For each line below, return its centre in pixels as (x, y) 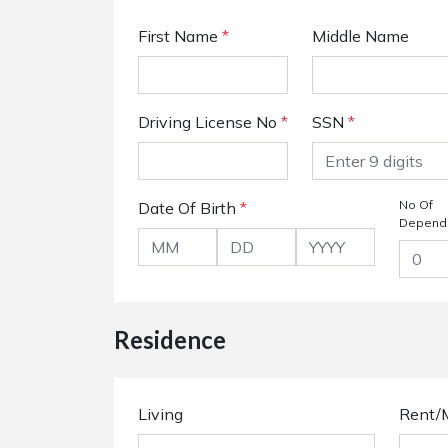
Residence (170, 339)
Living (160, 414)
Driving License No (209, 122)
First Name (180, 36)
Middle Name (360, 36)
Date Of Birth (189, 208)
